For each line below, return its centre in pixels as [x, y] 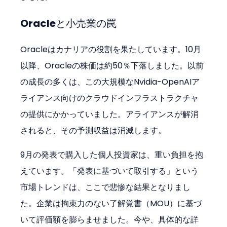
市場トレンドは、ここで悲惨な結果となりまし [106, 187]
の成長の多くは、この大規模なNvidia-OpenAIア [110, 82]
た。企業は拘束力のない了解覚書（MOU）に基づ [111, 204]
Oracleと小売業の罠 [69, 24]
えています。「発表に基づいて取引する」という [110, 171]
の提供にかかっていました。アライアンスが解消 [110, 115]
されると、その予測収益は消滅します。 [93, 131]
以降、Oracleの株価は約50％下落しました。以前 [112, 66]
